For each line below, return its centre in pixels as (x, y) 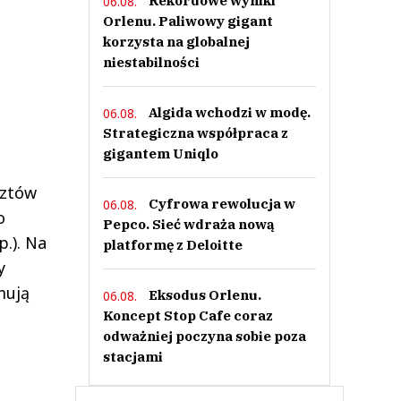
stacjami (132, 357)
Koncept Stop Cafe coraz (188, 316)
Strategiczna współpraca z (195, 133)
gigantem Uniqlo (160, 154)
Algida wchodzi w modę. (229, 112)
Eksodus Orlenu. (205, 295)
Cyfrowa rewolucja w (222, 204)
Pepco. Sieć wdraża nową (188, 224)
